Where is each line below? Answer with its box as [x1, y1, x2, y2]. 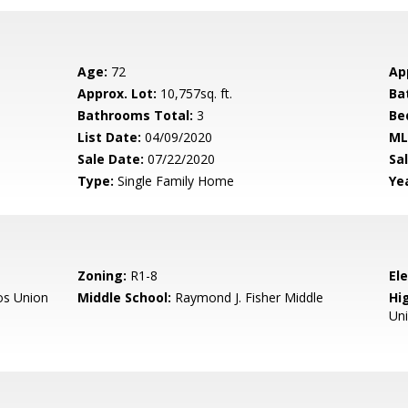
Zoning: [77, 267, 127, 284]
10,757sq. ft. [157, 85, 233, 102]
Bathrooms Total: [77, 107, 194, 124]
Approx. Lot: [77, 85, 158, 102]
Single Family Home [114, 172, 235, 189]
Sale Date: [77, 150, 145, 168]
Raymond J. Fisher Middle [171, 289, 324, 306]
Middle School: [77, 289, 172, 306]
